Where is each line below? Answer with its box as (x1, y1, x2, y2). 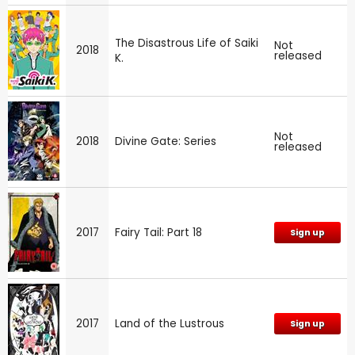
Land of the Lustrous (115, 316, 224, 332)
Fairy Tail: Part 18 (115, 225, 202, 241)
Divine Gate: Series (115, 134, 216, 150)
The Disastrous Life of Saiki (115, 36, 258, 52)
